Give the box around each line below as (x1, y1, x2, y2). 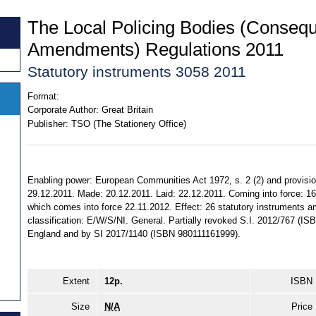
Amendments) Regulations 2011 (28, 38, 284, 60)
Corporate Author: (28, 104, 99, 116)
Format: (28, 90, 59, 102)
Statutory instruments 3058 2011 (28, 63, 246, 80)
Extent (63, 276, 90, 287)
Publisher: (28, 118, 68, 129)
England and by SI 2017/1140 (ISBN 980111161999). (28, 229, 241, 240)
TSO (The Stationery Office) (71, 118, 186, 129)
